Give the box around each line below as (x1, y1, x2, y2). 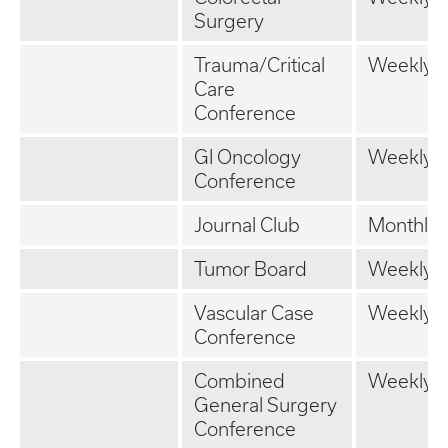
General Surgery (194, 394, 337, 416)
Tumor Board (194, 258, 307, 280)
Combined (194, 370, 285, 392)
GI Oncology (194, 146, 301, 168)
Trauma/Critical (194, 54, 325, 76)
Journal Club (194, 214, 300, 236)
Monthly (368, 214, 438, 236)
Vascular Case (194, 302, 314, 324)
